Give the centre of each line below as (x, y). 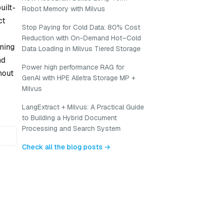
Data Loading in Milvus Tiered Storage (81, 49)
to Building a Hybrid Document (69, 118)
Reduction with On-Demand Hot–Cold (82, 38)
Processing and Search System (71, 128)
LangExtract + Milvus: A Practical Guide (83, 107)
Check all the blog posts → (66, 147)
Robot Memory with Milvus (64, 9)
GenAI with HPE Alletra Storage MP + (79, 78)
